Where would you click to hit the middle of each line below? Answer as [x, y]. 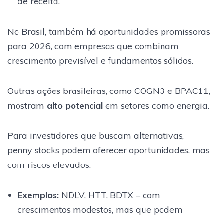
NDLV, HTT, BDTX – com [109, 195]
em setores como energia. [156, 105]
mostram [27, 105]
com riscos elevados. [49, 164]
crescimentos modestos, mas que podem [100, 209]
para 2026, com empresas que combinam [93, 46]
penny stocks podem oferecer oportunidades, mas [109, 150]
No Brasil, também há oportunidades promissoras [109, 31]
